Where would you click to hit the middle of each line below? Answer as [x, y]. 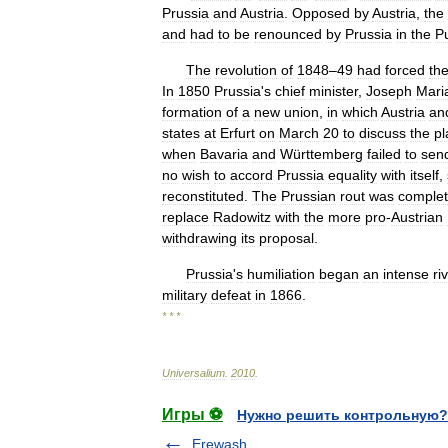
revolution [246, 70]
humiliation [281, 274]
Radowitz [242, 217]
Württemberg [321, 154]
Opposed [321, 13]
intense [406, 274]
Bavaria [224, 154]
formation [192, 112]
